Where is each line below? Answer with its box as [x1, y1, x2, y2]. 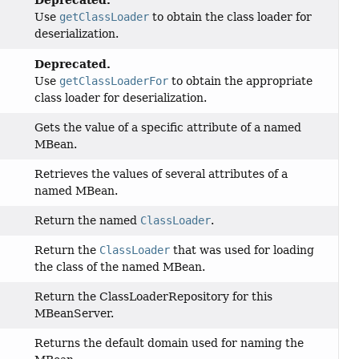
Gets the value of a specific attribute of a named [34, 121, 302, 135]
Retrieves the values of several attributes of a [34, 167, 288, 181]
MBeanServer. [34, 307, 115, 321]
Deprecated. [34, 57, 111, 71]
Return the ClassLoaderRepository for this [34, 290, 273, 304]
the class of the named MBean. [34, 260, 206, 274]
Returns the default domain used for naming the [34, 337, 305, 350]
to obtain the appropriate [168, 75, 313, 88]
